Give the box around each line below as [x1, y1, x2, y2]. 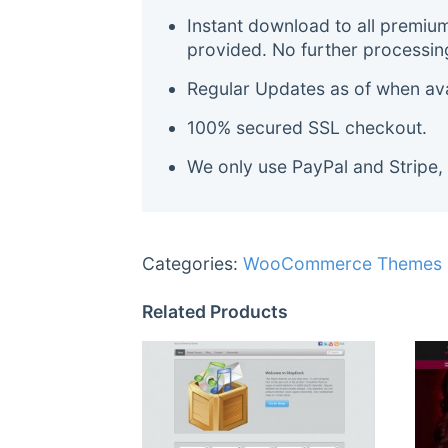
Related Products [142, 300, 288, 322]
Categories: [142, 252, 243, 274]
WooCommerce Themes [243, 252, 442, 274]
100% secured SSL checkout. [187, 117, 427, 139]
